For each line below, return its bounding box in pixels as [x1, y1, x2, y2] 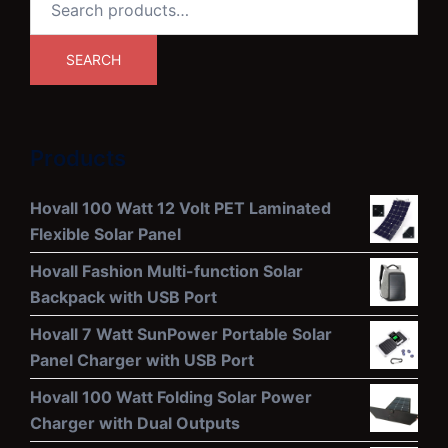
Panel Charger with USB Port [30, 350, 254, 371]
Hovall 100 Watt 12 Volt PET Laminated [30, 198, 331, 219]
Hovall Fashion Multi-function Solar [30, 261, 303, 282]
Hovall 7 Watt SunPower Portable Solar [30, 324, 332, 345]
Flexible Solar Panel [30, 224, 181, 245]
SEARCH [66, 51, 121, 69]
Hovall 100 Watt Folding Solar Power [30, 387, 312, 408]
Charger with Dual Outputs [30, 413, 240, 434]
